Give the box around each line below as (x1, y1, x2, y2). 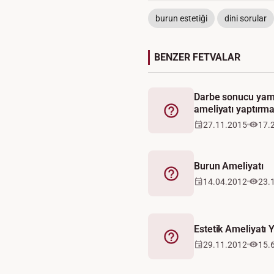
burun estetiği (155, 13, 207, 23)
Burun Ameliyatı (194, 160, 264, 172)
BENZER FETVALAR (154, 51, 240, 63)
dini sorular (224, 13, 267, 23)
